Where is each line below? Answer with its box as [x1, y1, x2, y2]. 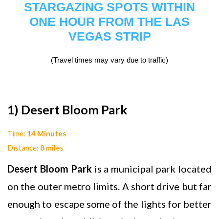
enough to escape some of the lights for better [7, 197, 212, 210]
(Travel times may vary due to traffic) [51, 56, 168, 65]
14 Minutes [27, 129, 66, 138]
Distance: [7, 143, 40, 152]
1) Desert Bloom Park [7, 102, 127, 117]
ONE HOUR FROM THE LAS [29, 15, 190, 29]
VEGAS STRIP [68, 29, 151, 44]
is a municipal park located [91, 162, 212, 175]
